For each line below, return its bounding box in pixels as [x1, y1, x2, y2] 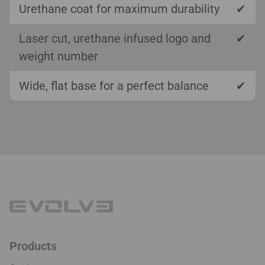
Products [9, 239, 57, 254]
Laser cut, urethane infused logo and [19, 31, 211, 46]
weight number [19, 49, 98, 64]
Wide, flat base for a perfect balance [19, 79, 209, 93]
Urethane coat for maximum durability [19, 2, 219, 17]
